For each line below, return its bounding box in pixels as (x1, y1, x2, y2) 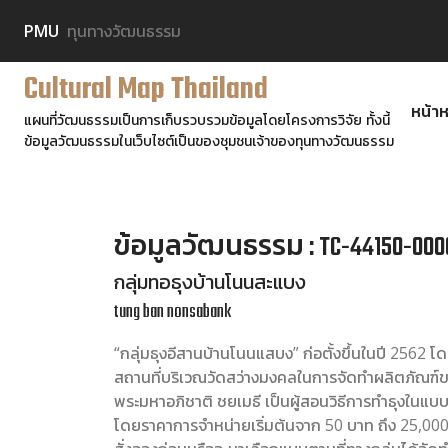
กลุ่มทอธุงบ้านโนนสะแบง (114, 270, 306, 299)
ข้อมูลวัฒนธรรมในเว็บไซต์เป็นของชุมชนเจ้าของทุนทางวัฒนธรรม (24, 131, 394, 150)
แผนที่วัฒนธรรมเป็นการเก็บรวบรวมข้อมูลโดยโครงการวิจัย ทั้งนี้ (24, 110, 390, 129)
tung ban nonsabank (114, 298, 231, 327)
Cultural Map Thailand (24, 67, 268, 113)
